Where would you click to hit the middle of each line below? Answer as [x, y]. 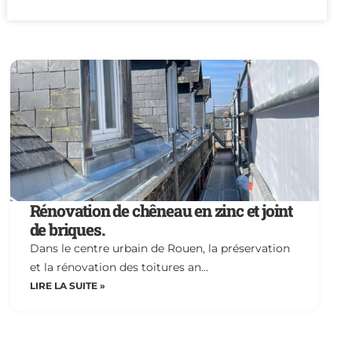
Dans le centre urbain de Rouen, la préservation [159, 248]
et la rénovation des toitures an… [119, 267]
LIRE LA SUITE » [67, 285]
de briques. [67, 229]
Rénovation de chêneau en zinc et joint [161, 210]
